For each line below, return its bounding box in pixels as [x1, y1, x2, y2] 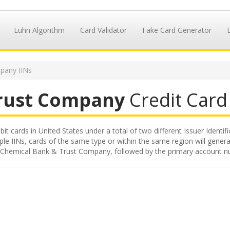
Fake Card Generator [142, 25, 212, 35]
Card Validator [80, 25, 127, 35]
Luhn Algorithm [13, 25, 65, 35]
